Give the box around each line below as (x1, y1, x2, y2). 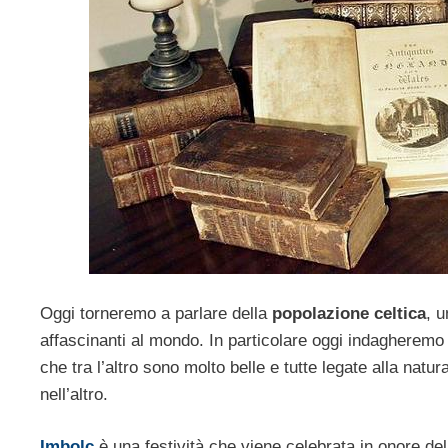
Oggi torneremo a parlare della (40, 303, 272, 323)
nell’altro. (40, 384, 108, 404)
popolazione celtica (272, 303, 426, 323)
